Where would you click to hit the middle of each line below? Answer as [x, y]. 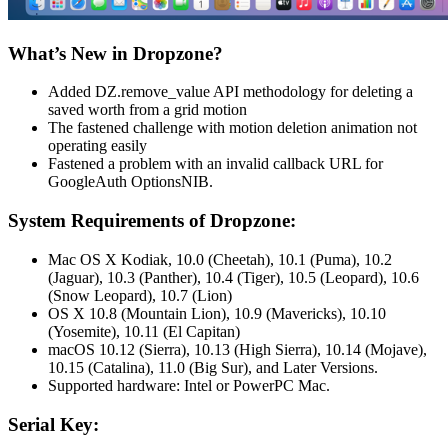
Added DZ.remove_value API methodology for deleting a [230, 92]
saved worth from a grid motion [147, 110]
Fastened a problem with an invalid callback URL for [215, 164]
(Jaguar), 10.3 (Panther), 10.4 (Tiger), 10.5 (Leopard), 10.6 [233, 277]
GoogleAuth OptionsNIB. [130, 182]
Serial [31, 424]
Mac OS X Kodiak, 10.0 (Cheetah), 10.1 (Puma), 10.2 [220, 259]
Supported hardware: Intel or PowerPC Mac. [189, 385]
